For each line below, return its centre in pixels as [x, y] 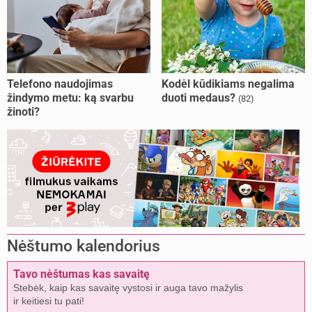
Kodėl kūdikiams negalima [228, 84]
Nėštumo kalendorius [84, 246]
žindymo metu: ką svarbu [70, 97]
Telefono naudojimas [60, 84]
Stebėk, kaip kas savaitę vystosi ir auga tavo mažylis [128, 287]
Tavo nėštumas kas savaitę [81, 274]
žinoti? [23, 111]
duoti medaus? [198, 97]
